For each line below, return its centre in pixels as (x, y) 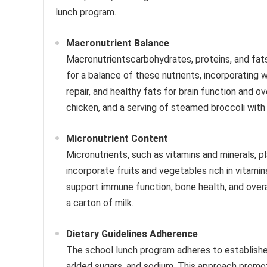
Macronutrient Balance (118, 43)
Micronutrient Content (117, 138)
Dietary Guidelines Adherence (132, 234)
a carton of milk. (100, 203)
